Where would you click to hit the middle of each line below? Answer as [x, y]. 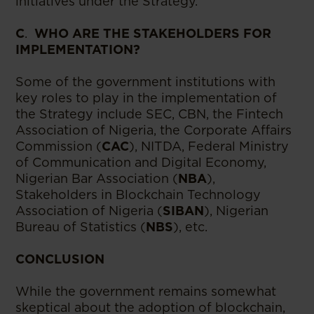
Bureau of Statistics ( [81, 227]
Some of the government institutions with [146, 82]
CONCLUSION [60, 259]
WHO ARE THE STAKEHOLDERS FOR [153, 33]
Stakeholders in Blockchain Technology [138, 194]
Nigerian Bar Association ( [97, 178]
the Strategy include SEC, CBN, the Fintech [150, 114]
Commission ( [59, 146]
